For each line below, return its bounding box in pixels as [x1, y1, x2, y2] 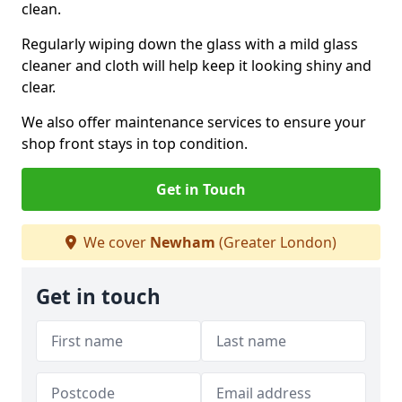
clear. [22, 77, 56, 97]
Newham [150, 232, 215, 252]
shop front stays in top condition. [22, 134, 248, 153]
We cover [80, 232, 150, 252]
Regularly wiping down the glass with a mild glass [22, 34, 358, 54]
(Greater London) [215, 232, 336, 252]
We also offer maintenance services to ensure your [22, 112, 366, 132]
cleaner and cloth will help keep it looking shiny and [22, 56, 371, 75]
